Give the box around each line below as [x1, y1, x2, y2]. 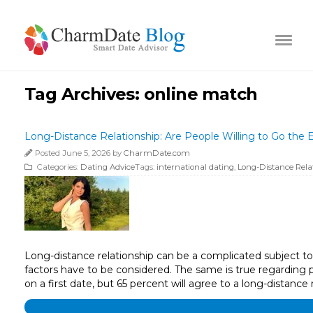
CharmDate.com [124, 147, 190, 158]
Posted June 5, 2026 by [35, 147, 124, 158]
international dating [156, 161, 234, 172]
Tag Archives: [24, 83, 144, 104]
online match [143, 83, 258, 104]
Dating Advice [80, 161, 135, 172]
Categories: [35, 161, 80, 172]
